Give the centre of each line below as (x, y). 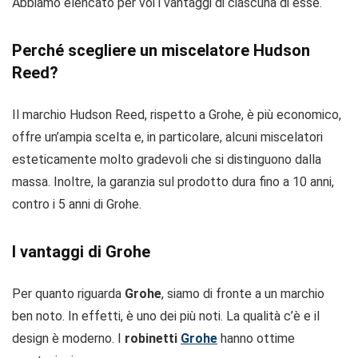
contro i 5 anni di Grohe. (77, 204)
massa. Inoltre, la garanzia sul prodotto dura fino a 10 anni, (173, 182)
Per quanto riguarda (68, 294)
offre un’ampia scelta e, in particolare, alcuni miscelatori (167, 137)
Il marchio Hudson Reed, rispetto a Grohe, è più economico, (177, 115)
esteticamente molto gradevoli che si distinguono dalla (167, 159)
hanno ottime (256, 338)
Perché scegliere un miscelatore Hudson (161, 50)
